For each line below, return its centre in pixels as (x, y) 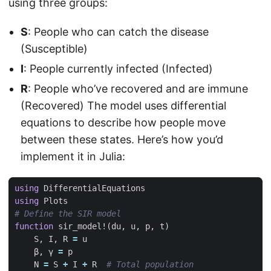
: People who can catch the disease (118, 32)
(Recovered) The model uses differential (123, 106)
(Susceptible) (54, 49)
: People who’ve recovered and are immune (138, 89)
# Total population (150, 265)
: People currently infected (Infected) (118, 69)
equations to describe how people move (123, 123)
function (34, 227)
